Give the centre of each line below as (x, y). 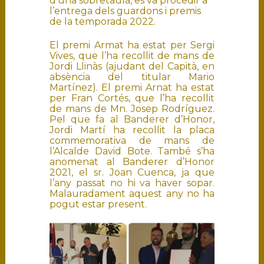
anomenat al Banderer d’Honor (132, 161)
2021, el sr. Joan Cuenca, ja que (132, 172)
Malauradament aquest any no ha (132, 193)
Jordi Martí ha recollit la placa (132, 130)
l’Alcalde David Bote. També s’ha (132, 151)
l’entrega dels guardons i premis (125, 11)
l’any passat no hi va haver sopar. (132, 183)
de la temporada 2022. (103, 21)
